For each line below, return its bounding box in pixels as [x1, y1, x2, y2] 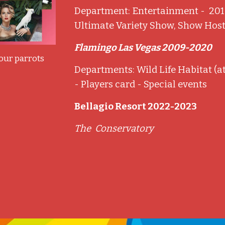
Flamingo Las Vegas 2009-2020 [74, 42, 215, 53]
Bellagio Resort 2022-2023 [74, 101, 197, 112]
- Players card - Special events [74, 79, 207, 90]
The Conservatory [74, 123, 158, 134]
